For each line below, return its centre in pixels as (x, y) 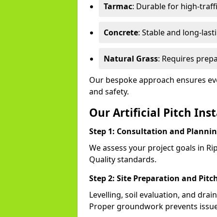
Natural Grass (131, 59)
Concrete (121, 32)
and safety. (109, 92)
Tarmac (118, 6)
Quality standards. (123, 159)
